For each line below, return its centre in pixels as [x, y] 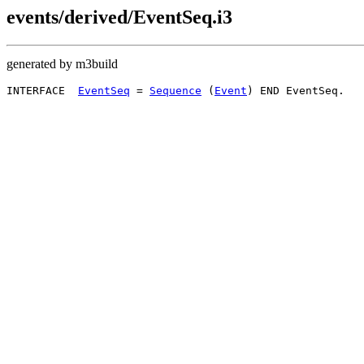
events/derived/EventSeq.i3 [119, 17]
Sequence [175, 90]
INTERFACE [42, 90]
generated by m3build [62, 63]
